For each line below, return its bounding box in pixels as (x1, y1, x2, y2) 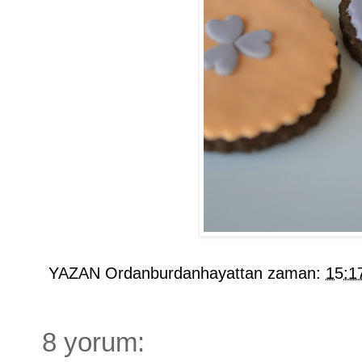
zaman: (267, 263, 326, 282)
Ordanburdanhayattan (105, 263, 263, 282)
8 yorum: (42, 327, 145, 357)
